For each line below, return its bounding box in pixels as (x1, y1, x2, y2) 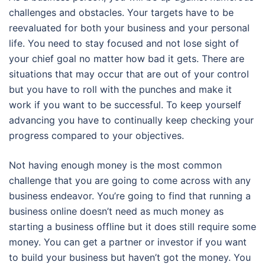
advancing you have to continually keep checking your (9, 114, 254, 127)
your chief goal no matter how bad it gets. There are (9, 53, 244, 65)
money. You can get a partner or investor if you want (9, 236, 247, 248)
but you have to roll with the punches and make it (9, 83, 232, 96)
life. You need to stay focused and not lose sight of (9, 37, 239, 50)
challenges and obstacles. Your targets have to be (9, 7, 234, 19)
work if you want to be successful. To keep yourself (9, 99, 241, 111)
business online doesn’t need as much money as (9, 205, 224, 218)
